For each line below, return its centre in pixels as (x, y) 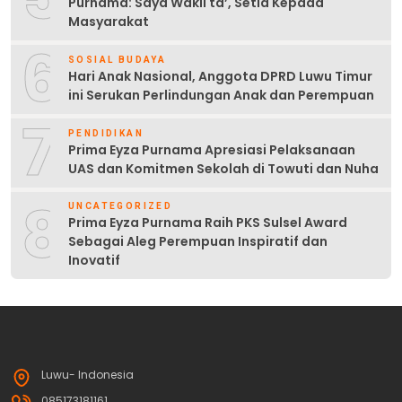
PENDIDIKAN (106, 133)
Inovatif (94, 261)
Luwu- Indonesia (87, 375)
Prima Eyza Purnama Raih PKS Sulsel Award (208, 223)
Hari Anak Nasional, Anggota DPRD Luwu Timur (220, 76)
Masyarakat (109, 22)
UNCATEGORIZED (121, 206)
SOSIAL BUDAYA (118, 59)
